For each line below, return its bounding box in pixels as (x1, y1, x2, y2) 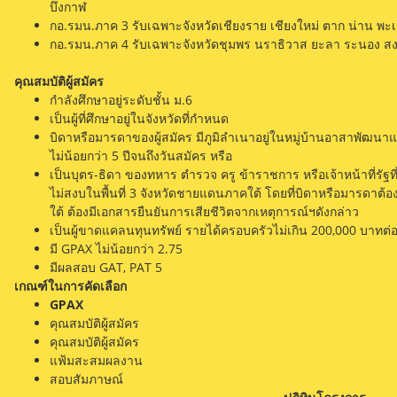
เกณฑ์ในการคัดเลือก (14, 276, 127, 294)
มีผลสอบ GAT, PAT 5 (50, 258, 162, 276)
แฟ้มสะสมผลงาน (50, 351, 143, 369)
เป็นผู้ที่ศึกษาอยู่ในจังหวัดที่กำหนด (50, 109, 229, 127)
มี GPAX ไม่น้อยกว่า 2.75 (50, 239, 183, 257)
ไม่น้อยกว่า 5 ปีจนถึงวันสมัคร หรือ (50, 146, 232, 164)
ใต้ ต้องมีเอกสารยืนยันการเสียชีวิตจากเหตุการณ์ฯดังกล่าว (50, 202, 359, 220)
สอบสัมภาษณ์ (50, 370, 123, 387)
